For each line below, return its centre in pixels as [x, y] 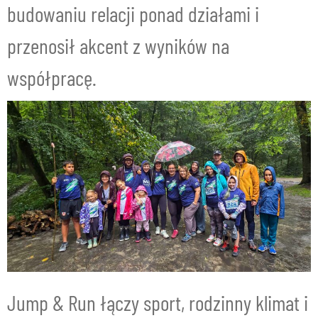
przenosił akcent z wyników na [118, 45]
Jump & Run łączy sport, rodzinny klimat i [158, 302]
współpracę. [52, 77]
